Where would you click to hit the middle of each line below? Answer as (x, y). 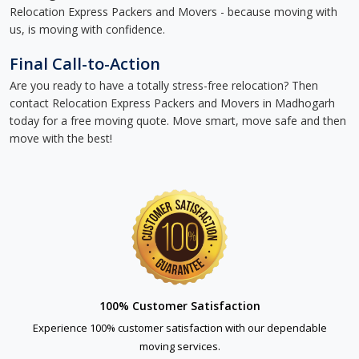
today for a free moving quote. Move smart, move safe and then (178, 121)
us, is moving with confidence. (87, 29)
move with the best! (61, 138)
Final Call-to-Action (85, 64)
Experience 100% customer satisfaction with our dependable (179, 328)
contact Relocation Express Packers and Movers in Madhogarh (172, 103)
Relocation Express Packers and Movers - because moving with (173, 12)
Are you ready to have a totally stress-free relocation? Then (164, 85)
